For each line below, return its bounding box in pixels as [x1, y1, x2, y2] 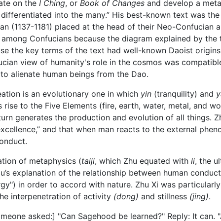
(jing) [189, 191, 209, 202]
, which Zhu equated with [95, 156, 191, 166]
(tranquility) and [151, 89, 216, 99]
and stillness [139, 191, 189, 202]
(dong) [113, 191, 139, 202]
